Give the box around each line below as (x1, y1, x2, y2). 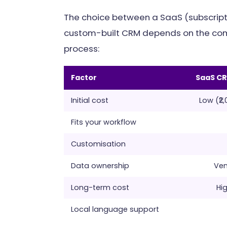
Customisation (71, 138, 126, 149)
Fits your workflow (71, 117, 136, 127)
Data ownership (71, 160, 129, 171)
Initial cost (71, 95, 108, 105)
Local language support (71, 204, 159, 214)
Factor (71, 72, 97, 83)
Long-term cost (71, 182, 129, 193)
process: (64, 42, 99, 55)
